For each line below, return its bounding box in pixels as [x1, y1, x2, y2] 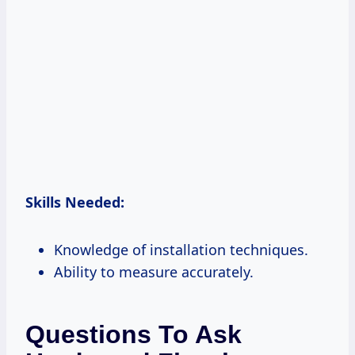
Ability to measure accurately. [54, 261, 254, 281]
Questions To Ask [25, 319, 242, 349]
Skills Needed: [25, 192, 124, 212]
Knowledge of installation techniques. [54, 239, 308, 259]
